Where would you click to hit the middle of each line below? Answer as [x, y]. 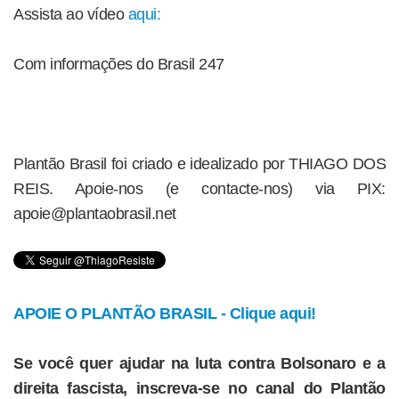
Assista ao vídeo [71, 14]
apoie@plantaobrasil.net [95, 213]
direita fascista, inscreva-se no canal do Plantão [199, 388]
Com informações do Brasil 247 [119, 64]
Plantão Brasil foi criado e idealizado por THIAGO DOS [199, 163]
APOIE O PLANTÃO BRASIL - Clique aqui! [165, 313]
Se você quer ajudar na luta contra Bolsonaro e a [199, 363]
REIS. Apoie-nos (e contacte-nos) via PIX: [199, 188]
